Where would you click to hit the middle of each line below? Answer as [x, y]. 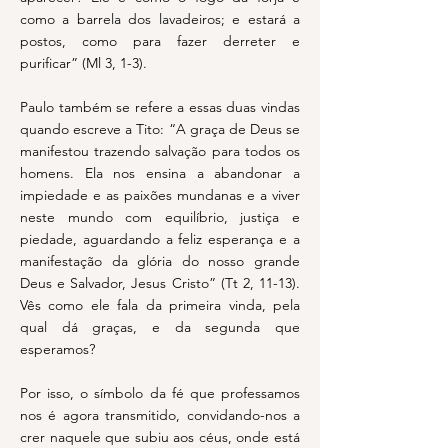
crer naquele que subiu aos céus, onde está [160, 437]
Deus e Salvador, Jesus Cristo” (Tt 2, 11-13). [160, 283]
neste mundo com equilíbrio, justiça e [160, 217]
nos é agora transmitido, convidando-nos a [160, 415]
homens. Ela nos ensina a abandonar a [160, 173]
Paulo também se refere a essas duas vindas [160, 107]
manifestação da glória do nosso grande [160, 261]
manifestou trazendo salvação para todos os [160, 151]
